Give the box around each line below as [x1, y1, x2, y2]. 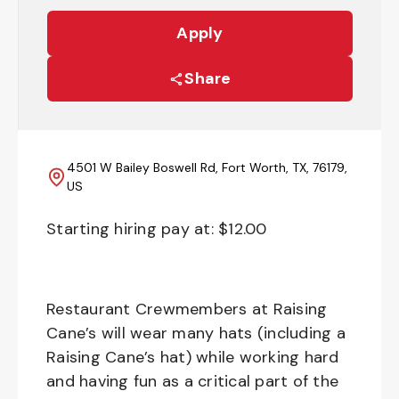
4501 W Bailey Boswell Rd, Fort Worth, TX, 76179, [66, 159, 347, 175]
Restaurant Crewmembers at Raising [46, 298, 328, 320]
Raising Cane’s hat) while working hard [46, 346, 339, 368]
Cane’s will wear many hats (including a [46, 322, 346, 344]
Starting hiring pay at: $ [46, 218, 229, 240]
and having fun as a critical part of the [46, 370, 338, 392]
